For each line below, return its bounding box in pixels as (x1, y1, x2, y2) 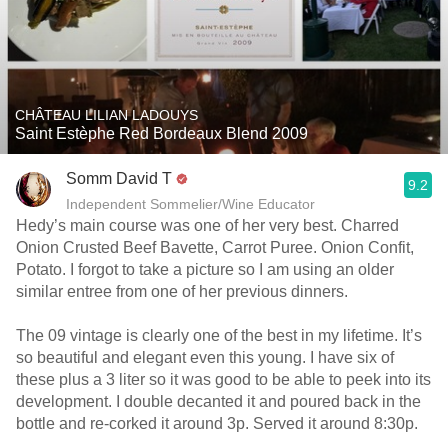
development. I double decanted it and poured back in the (16, 393, 421, 410)
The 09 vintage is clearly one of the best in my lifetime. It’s (16, 327, 422, 344)
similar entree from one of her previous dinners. (16, 283, 352, 300)
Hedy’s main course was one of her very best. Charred (16, 217, 399, 234)
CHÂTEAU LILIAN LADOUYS (15, 107, 198, 123)
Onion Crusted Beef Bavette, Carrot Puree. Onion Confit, (16, 239, 414, 256)
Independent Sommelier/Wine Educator (66, 196, 315, 212)
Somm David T (66, 170, 172, 187)
